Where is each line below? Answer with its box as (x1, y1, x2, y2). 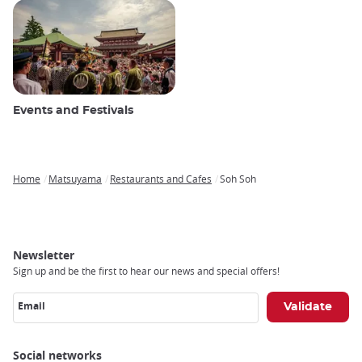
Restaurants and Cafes (110, 172, 212, 186)
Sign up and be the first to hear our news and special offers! (13, 264, 280, 278)
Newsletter (13, 247, 74, 263)
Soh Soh (220, 172, 256, 186)
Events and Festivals (13, 105, 133, 117)
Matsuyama (48, 172, 102, 186)
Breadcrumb (13, 183, 81, 200)
